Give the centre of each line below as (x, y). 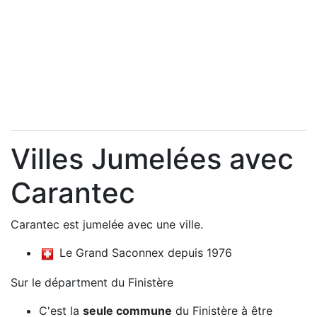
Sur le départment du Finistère (92, 282)
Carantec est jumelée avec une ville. (107, 224)
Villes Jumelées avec (152, 159)
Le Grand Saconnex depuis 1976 (144, 253)
